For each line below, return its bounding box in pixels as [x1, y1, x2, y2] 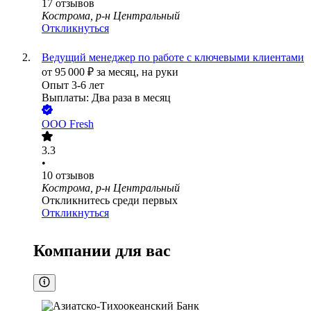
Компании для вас [33, 242, 171, 260]
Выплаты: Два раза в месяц [42, 92, 171, 104]
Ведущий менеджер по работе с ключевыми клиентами [42, 51, 304, 64]
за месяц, [96, 66, 142, 78]
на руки [142, 66, 178, 78]
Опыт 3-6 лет [42, 79, 104, 92]
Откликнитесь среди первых [42, 194, 178, 207]
